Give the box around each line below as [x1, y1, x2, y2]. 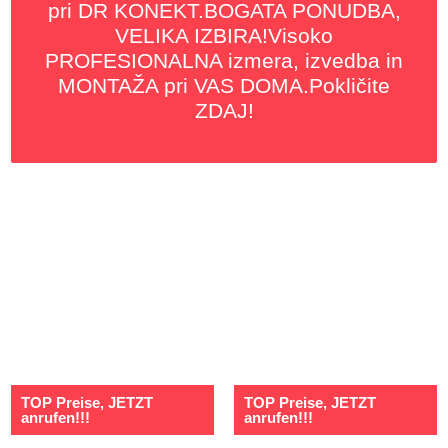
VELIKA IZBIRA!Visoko [115, 24, 333, 47]
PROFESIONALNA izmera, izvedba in [45, 49, 403, 72]
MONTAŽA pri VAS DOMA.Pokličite [58, 74, 390, 97]
